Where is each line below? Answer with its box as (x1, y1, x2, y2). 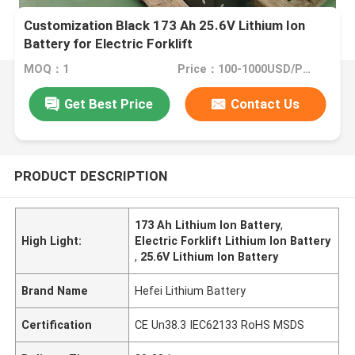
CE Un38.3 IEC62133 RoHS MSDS (135, 318, 305, 331)
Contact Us (231, 95, 300, 112)
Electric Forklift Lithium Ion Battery (135, 234, 331, 247)
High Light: (21, 234, 82, 247)
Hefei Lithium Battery (135, 284, 246, 297)
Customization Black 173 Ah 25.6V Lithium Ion (24, 17, 306, 34)
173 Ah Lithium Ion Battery (135, 218, 281, 231)
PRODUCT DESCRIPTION (13, 167, 167, 184)
